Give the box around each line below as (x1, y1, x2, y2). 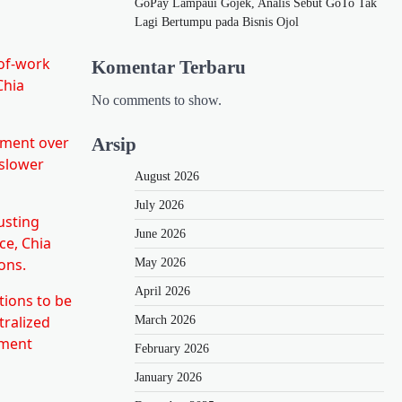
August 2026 (135, 169, 199, 183)
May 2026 (135, 255, 186, 269)
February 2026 (135, 341, 209, 355)
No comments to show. (92, 92, 222, 108)
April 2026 (135, 284, 190, 298)
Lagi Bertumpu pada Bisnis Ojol (135, 14, 299, 29)
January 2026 (135, 370, 202, 384)
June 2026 (135, 226, 186, 240)
